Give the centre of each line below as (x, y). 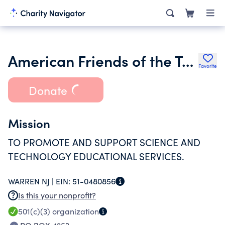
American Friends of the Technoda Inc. (188, 60)
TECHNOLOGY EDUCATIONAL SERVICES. (96, 156)
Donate (48, 90)
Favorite (208, 66)
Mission (29, 123)
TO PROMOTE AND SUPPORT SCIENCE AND (104, 142)
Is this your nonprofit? (57, 195)
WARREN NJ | (32, 181)
